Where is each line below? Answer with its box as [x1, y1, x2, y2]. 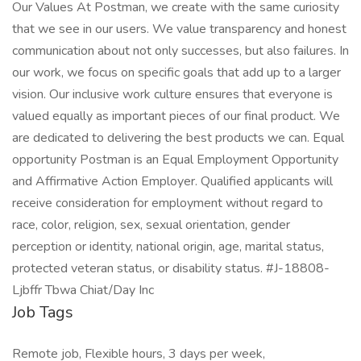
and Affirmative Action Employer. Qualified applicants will [12, 172, 333, 190]
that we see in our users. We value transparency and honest [12, 20, 346, 38]
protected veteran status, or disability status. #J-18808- [12, 259, 330, 277]
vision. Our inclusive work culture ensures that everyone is [12, 85, 333, 103]
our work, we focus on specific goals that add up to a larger [12, 64, 341, 81]
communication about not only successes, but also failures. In [12, 42, 349, 60]
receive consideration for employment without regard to [12, 194, 323, 212]
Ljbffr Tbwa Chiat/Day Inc [12, 281, 154, 299]
